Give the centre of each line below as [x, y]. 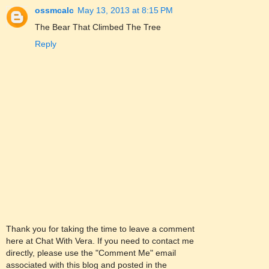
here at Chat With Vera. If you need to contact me [100, 240]
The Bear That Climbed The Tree [98, 27]
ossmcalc [54, 10]
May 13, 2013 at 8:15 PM [125, 10]
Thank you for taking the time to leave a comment [100, 228]
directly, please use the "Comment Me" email [91, 252]
